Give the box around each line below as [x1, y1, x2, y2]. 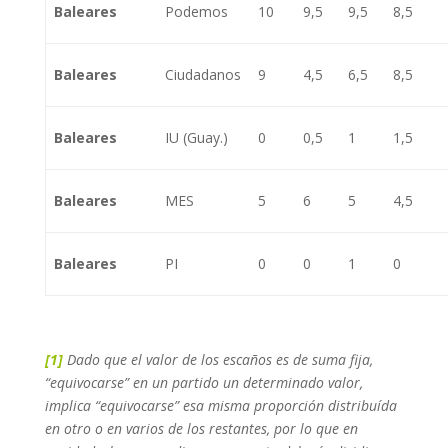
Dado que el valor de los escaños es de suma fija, [66, 350, 373, 369]
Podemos [165, 2, 228, 21]
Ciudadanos [165, 65, 241, 84]
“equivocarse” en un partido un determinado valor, [44, 373, 363, 392]
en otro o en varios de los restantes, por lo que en [44, 419, 358, 438]
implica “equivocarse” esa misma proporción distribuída [44, 396, 397, 415]
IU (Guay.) [165, 128, 228, 147]
